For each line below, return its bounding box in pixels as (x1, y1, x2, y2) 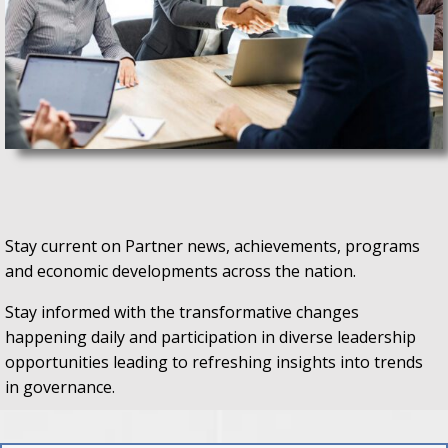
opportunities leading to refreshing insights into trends (5, 350, 423, 373)
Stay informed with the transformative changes (5, 300, 359, 323)
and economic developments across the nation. (5, 259, 356, 282)
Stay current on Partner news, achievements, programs (5, 234, 420, 257)
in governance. (5, 375, 115, 398)
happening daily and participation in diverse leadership (5, 325, 416, 348)
